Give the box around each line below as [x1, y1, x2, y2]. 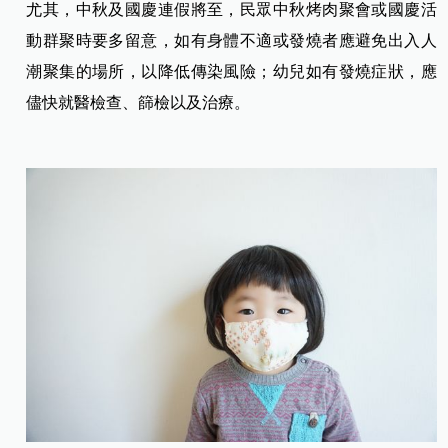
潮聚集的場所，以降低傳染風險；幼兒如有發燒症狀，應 [26, 63, 437, 81]
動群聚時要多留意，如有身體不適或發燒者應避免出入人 [26, 32, 437, 50]
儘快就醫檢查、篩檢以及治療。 [26, 94, 251, 112]
